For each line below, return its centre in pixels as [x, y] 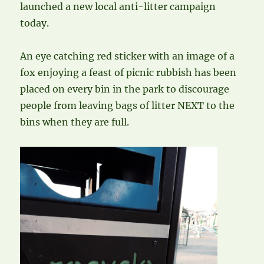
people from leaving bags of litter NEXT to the [128, 105]
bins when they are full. [75, 122]
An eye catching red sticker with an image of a [128, 56]
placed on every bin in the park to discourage [125, 89]
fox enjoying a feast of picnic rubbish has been [128, 72]
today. [35, 23]
